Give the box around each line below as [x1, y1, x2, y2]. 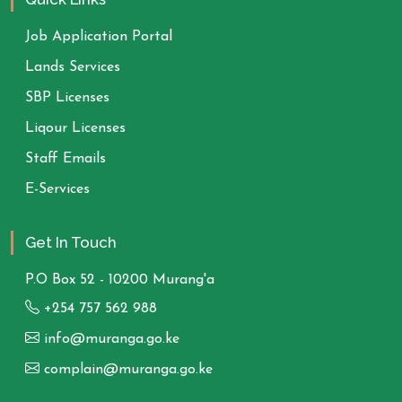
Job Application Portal [25, 30, 172, 45]
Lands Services [25, 60, 120, 75]
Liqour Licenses [25, 121, 126, 136]
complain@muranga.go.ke [39, 363, 213, 378]
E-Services [25, 182, 90, 197]
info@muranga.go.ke [39, 332, 179, 347]
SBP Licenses [25, 91, 109, 106]
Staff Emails [25, 152, 106, 167]
